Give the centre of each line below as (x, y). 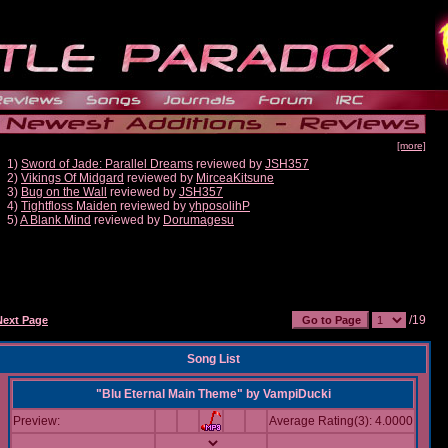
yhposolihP (219, 206)
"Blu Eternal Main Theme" (169, 394)
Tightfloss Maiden (69, 206)
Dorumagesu (198, 220)
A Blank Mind (55, 220)
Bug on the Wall (64, 192)
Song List (213, 359)
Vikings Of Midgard (72, 178)
